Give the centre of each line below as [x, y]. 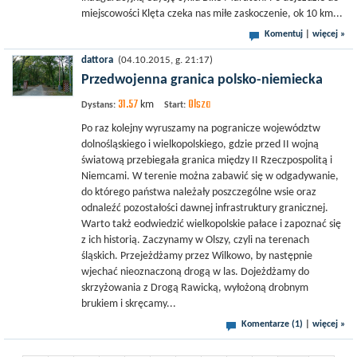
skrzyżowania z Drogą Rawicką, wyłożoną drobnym [195, 288]
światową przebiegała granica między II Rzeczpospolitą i [207, 161]
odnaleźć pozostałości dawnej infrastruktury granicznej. [205, 208]
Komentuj [284, 34]
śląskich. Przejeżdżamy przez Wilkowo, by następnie [197, 256]
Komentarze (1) [272, 324]
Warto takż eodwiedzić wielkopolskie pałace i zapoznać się [211, 224]
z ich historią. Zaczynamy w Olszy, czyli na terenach [195, 240]
